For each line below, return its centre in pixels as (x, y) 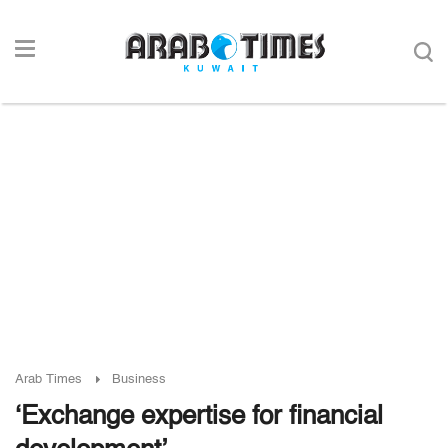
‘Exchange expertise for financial (199, 417)
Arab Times (48, 379)
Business (139, 379)
